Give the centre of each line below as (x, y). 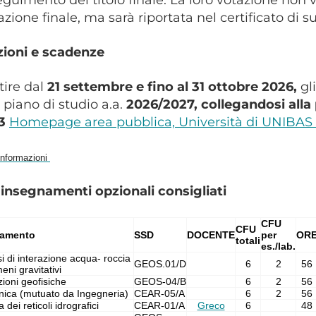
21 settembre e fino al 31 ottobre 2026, (172, 86)
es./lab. (278, 246)
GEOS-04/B (160, 281)
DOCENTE (211, 235)
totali (248, 240)
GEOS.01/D (160, 263)
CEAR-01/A (159, 305)
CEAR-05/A (159, 293)
